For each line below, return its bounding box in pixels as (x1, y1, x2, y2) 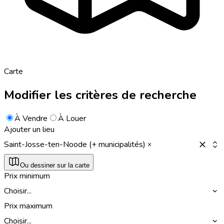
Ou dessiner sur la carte (20, 161, 89, 169)
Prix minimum (4, 170, 50, 181)
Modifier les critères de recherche (4, 86, 196, 103)
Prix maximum (4, 200, 52, 211)
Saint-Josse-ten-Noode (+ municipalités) (4, 138, 145, 150)
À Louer (58, 112, 86, 124)
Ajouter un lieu (4, 123, 54, 135)
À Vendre (14, 112, 47, 124)
